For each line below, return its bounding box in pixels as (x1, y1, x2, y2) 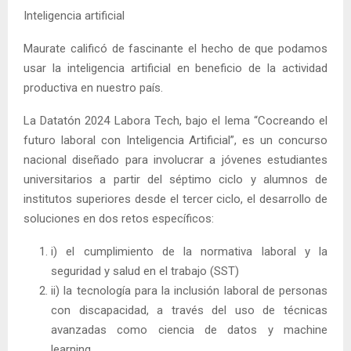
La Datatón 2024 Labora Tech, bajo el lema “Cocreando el (24, 113, 327, 128)
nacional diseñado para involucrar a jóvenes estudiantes (24, 152, 327, 167)
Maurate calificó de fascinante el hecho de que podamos (24, 41, 327, 56)
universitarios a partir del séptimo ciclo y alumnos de (24, 172, 327, 186)
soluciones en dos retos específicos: (24, 211, 214, 226)
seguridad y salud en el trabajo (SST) (51, 263, 239, 278)
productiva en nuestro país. (24, 80, 163, 95)
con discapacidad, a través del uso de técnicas (51, 302, 327, 317)
